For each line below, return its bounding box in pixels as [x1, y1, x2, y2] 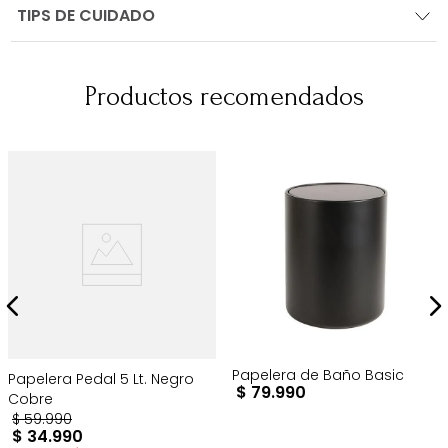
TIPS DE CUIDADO [17, 4, 156, 28]
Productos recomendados [84, 81, 364, 113]
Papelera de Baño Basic [232, 365, 404, 386]
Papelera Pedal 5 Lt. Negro [8, 369, 194, 390]
